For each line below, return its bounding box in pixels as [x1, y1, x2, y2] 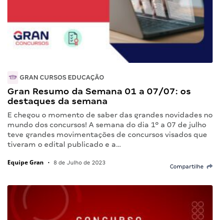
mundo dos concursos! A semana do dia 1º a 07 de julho [7, 121, 206, 129]
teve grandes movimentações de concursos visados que [7, 131, 207, 139]
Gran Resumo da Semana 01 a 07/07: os [7, 86, 191, 97]
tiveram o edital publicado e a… [7, 140, 121, 149]
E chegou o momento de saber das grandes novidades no [7, 111, 213, 119]
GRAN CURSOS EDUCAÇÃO [18, 74, 104, 82]
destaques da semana [7, 96, 108, 107]
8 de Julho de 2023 [52, 160, 106, 166]
